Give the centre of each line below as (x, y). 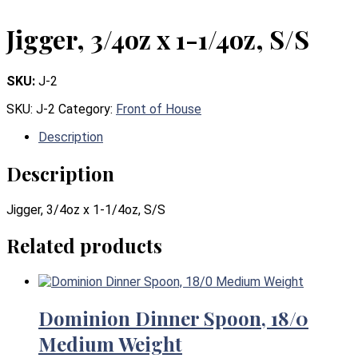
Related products (84, 246)
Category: (87, 109)
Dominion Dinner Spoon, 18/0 (173, 318)
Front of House (159, 109)
